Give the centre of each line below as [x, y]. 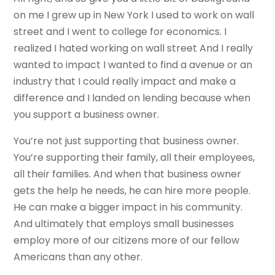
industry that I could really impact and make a [125, 82]
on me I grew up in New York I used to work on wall [134, 15]
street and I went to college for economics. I [120, 32]
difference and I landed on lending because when [132, 98]
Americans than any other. [78, 257]
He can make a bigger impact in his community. [128, 207]
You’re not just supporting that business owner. [126, 141]
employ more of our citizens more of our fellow [127, 241]
